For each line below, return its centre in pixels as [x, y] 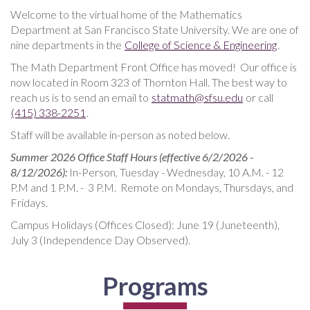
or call [258, 98]
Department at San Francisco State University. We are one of [155, 30]
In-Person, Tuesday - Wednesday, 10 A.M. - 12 [175, 172]
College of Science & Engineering [201, 45]
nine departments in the [67, 45]
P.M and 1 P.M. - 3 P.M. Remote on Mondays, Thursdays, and [152, 188]
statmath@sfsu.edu [197, 98]
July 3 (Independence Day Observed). [100, 240]
